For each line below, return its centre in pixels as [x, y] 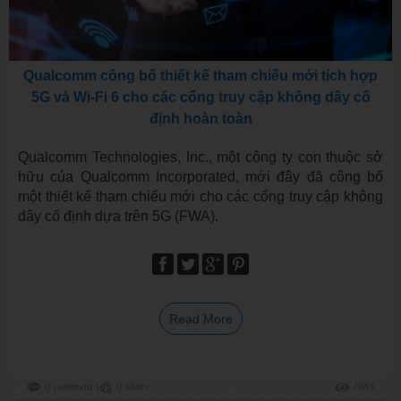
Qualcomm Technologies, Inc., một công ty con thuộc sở [200, 157]
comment [73, 386]
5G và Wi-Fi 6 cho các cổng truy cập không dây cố [200, 97]
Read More [200, 319]
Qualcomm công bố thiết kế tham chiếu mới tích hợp [200, 76]
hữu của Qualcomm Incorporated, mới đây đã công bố [200, 177]
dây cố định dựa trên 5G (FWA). [118, 216]
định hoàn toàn [200, 119]
